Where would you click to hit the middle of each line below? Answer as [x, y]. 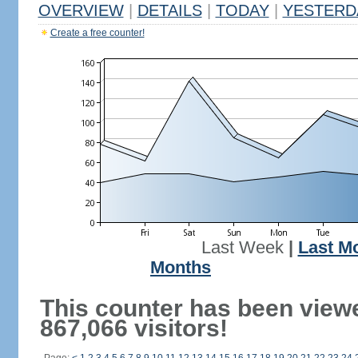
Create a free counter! [97, 33]
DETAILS [169, 10]
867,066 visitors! [133, 328]
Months [181, 268]
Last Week [242, 248]
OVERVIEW [81, 10]
